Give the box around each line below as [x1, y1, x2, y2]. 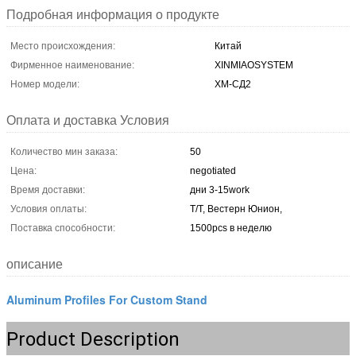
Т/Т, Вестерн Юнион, [190, 203, 282, 215]
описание [6, 257, 63, 271]
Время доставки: [10, 184, 85, 195]
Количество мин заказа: [10, 145, 118, 157]
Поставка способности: [10, 222, 115, 234]
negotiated [190, 164, 236, 176]
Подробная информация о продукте [6, 7, 219, 21]
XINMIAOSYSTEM [215, 59, 293, 71]
